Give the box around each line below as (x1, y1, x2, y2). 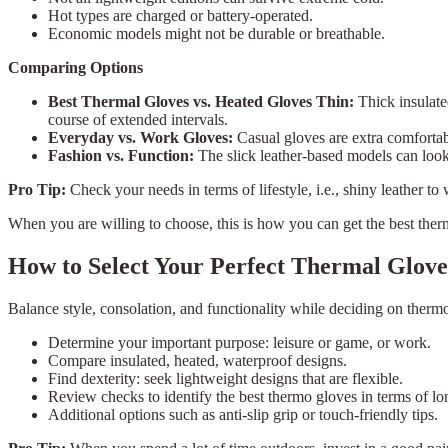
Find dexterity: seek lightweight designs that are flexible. (48, 370, 403, 388)
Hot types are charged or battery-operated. (48, 7, 313, 25)
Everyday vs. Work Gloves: (48, 129, 237, 147)
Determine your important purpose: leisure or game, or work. (48, 334, 431, 352)
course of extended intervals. (48, 111, 228, 129)
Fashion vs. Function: (48, 147, 198, 165)
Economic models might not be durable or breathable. (48, 25, 385, 43)
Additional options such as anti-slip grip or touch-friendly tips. (48, 406, 438, 424)
